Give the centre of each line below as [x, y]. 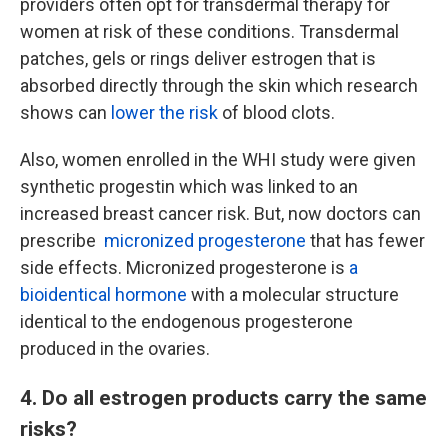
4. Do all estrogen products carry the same [223, 397]
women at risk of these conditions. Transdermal [209, 31]
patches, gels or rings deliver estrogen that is [198, 58]
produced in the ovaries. [115, 348]
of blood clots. [276, 112]
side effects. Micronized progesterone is [184, 267]
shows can [63, 112]
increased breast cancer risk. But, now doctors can [220, 213]
